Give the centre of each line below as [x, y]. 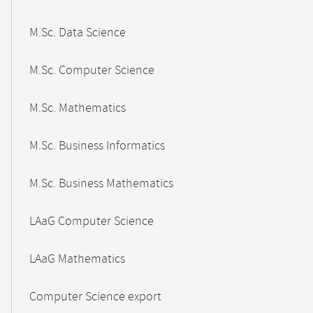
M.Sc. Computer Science [92, 71]
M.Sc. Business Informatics [97, 146]
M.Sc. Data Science [78, 33]
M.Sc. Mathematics [78, 108]
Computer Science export [95, 297]
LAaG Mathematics [77, 259]
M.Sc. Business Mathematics [101, 184]
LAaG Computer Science [92, 221]
